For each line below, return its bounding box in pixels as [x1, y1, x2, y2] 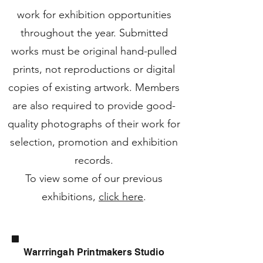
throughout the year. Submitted [20, 26, 168, 39]
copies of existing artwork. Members [8, 81, 180, 94]
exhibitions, [42, 190, 99, 203]
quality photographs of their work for [8, 117, 180, 130]
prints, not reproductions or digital [13, 63, 175, 76]
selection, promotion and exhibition [10, 136, 178, 149]
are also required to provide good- [12, 99, 176, 112]
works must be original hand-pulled [11, 45, 177, 58]
